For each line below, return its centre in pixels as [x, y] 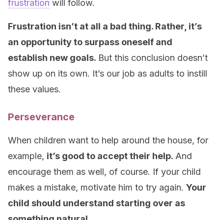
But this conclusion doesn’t [153, 58]
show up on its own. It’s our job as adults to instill [108, 73]
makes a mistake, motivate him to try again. [97, 187]
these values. [34, 89]
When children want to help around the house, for [108, 140]
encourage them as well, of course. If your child [104, 172]
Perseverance [41, 117]
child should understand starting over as [96, 203]
